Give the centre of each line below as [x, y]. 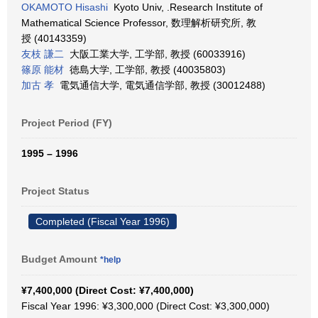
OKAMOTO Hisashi [65, 7]
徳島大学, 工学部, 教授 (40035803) [145, 70]
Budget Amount [61, 259]
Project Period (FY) [67, 123]
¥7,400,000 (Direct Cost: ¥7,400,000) [108, 290]
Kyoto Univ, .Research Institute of [185, 7]
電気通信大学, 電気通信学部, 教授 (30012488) [160, 85]
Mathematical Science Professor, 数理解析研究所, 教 [139, 23]
